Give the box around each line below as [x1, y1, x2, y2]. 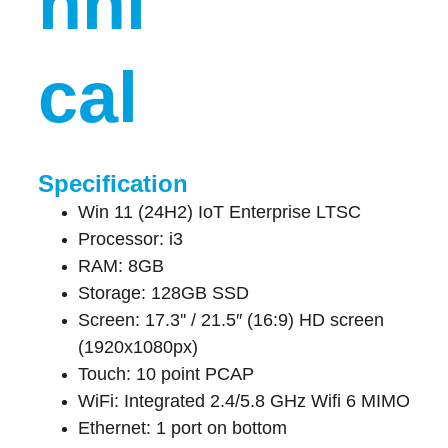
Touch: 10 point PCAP [77, 363, 254, 384]
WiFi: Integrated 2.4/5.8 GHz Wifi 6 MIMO [77, 390, 410, 411]
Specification [37, 169, 188, 197]
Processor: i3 [77, 228, 183, 249]
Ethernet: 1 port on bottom [77, 417, 287, 438]
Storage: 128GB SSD [77, 282, 249, 303]
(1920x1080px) [77, 336, 198, 357]
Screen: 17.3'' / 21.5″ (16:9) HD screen [77, 309, 389, 330]
